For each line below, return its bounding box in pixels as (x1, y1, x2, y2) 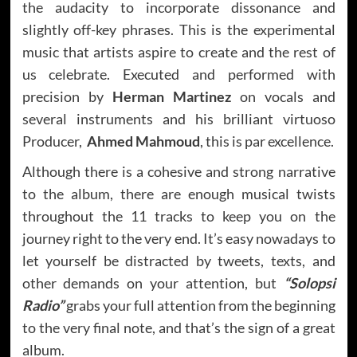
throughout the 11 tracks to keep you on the (22, 207, 335, 226)
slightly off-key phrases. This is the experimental (22, 21, 335, 39)
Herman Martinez (112, 88, 231, 106)
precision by (22, 88, 112, 106)
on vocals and (230, 88, 335, 106)
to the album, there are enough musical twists (22, 185, 335, 203)
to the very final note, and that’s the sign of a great (22, 319, 335, 337)
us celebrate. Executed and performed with (22, 65, 335, 84)
